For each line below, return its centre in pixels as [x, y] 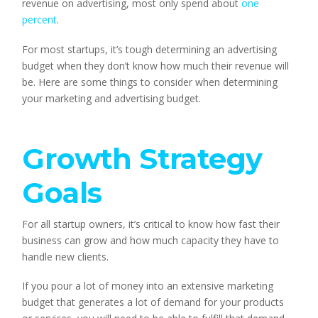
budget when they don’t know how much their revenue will [156, 65]
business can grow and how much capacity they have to [151, 240]
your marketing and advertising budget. [112, 98]
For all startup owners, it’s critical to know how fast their [151, 224]
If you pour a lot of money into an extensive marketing [148, 286]
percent [40, 20]
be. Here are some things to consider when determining [150, 82]
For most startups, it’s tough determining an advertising [150, 49]
